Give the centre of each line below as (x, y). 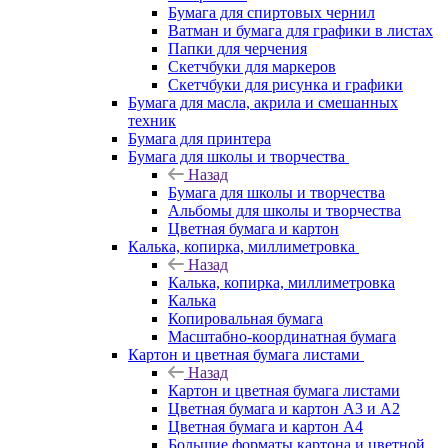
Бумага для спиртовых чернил (271, 12)
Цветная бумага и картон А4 (265, 426)
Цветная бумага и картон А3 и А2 (284, 408)
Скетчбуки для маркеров (252, 66)
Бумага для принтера (199, 138)
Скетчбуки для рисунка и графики (285, 84)
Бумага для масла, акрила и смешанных (263, 102)
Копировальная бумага (245, 318)
